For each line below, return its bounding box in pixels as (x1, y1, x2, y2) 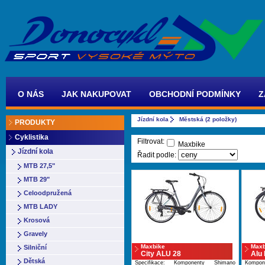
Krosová (24, 216, 50, 224)
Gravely (24, 230, 47, 237)
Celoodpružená (24, 189, 72, 196)
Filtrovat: (137, 137, 164, 146)
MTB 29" (24, 176, 50, 183)
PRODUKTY (15, 118, 55, 127)
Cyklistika (15, 133, 49, 141)
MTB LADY (24, 203, 57, 210)
